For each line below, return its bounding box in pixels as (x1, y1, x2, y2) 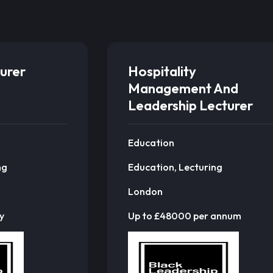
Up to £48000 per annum (127, 209, 241, 222)
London (127, 185, 163, 197)
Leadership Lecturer (127, 97, 253, 114)
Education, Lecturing (127, 160, 222, 173)
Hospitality (127, 63, 196, 80)
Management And (127, 80, 238, 97)
